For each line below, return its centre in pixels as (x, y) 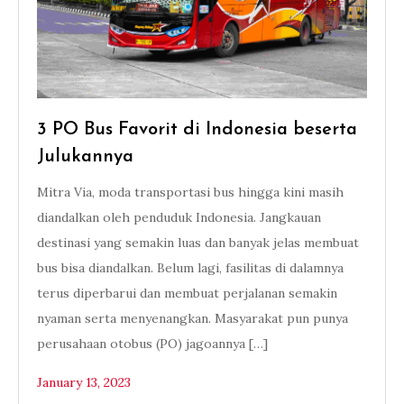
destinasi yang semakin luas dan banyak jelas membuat (198, 243)
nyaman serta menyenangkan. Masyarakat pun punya (193, 318)
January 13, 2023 (84, 382)
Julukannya (85, 157)
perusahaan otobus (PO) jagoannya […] (152, 344)
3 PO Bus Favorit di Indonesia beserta (197, 130)
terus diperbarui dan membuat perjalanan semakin (187, 293)
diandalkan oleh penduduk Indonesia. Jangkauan (179, 217)
